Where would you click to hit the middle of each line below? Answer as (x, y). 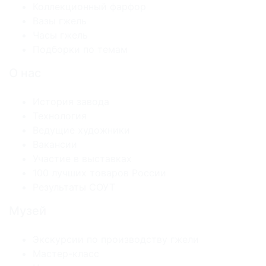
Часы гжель (60, 35)
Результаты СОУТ (74, 187)
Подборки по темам (80, 50)
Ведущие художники (81, 130)
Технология (60, 116)
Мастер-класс (66, 254)
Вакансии (55, 145)
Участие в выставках (82, 159)
